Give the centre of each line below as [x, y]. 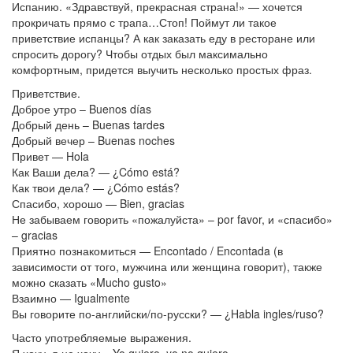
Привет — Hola [50, 156]
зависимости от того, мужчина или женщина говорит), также [167, 267]
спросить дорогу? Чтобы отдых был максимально [140, 54]
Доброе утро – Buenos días [82, 109]
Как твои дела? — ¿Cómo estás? [96, 188]
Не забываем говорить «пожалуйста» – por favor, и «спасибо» [172, 219]
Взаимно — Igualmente [71, 298]
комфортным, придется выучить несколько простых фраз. [162, 70]
